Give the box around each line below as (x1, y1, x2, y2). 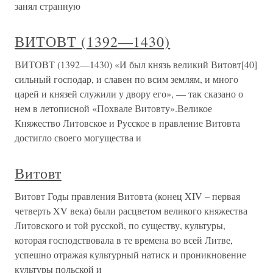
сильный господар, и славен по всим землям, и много (15, 73, 238, 85)
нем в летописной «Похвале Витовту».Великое (15, 102, 212, 115)
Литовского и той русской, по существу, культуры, (15, 219, 225, 232)
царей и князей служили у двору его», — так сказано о (15, 87, 243, 100)
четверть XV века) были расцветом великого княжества (15, 204, 247, 217)
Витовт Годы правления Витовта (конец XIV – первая (15, 190, 240, 202)
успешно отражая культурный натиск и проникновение (15, 248, 246, 261)
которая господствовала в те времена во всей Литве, (15, 233, 233, 246)
